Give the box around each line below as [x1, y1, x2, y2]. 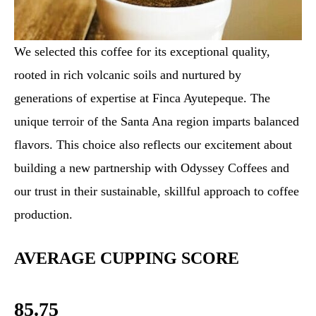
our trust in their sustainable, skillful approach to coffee [14, 183, 299, 198]
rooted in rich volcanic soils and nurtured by [14, 67, 241, 82]
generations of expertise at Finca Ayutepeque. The [14, 90, 270, 105]
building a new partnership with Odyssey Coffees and [14, 160, 289, 175]
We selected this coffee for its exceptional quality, [14, 44, 270, 59]
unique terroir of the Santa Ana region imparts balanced [14, 114, 299, 128]
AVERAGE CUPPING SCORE [14, 248, 239, 267]
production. [14, 207, 73, 221]
